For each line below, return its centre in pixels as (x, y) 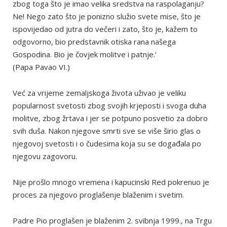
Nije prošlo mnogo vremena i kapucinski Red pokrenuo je (111, 182)
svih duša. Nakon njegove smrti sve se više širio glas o (107, 131)
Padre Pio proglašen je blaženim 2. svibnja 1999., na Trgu (112, 220)
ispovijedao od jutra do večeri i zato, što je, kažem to (105, 29)
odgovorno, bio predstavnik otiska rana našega (94, 42)
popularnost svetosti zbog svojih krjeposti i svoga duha (109, 105)
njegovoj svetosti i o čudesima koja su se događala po (107, 143)
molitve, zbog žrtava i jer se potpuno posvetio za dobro (110, 118)
